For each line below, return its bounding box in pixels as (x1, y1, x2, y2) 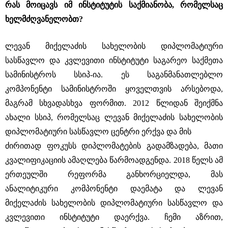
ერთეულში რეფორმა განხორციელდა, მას (5, 170, 223, 179)
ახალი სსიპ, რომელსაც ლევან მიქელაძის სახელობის (5, 113, 223, 122)
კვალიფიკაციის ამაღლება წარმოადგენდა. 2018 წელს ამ (5, 156, 223, 164)
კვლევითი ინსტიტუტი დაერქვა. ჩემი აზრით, (5, 213, 223, 221)
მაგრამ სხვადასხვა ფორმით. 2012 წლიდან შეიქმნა (5, 99, 223, 107)
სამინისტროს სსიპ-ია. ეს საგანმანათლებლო (5, 70, 223, 79)
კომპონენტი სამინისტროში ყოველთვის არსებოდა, (5, 84, 223, 93)
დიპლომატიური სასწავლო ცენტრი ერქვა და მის (5, 127, 191, 136)
